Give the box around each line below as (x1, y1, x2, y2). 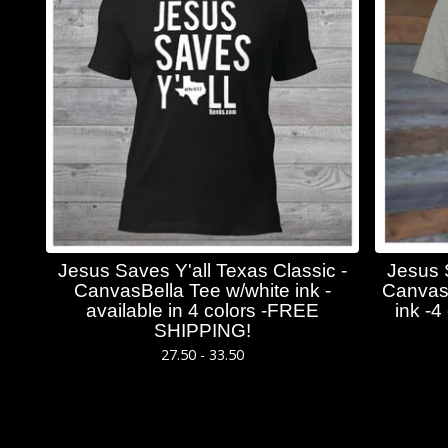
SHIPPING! (154, 319, 252, 341)
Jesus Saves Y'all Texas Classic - (58, 259, 348, 281)
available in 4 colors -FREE (86, 299, 320, 321)
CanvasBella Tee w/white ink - (74, 279, 332, 301)
